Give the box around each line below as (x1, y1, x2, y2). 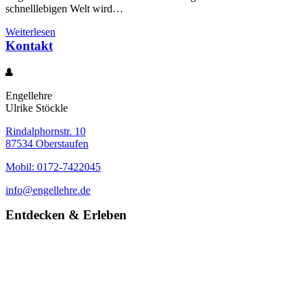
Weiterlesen (5, 26, 56, 38)
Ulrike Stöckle (5, 102, 68, 114)
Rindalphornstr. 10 (5, 125, 86, 138)
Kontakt (5, 38, 53, 53)
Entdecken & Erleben (5, 208, 127, 223)
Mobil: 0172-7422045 (5, 161, 101, 173)
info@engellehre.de (5, 184, 90, 197)
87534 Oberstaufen (5, 138, 88, 150)
